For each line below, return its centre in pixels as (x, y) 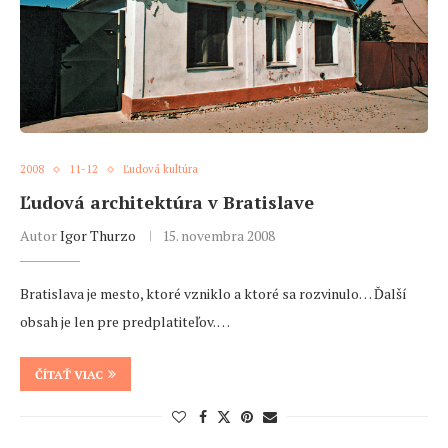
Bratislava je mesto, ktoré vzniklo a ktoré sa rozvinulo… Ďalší (213, 294)
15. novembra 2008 (218, 236)
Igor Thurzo (98, 236)
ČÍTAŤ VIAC (69, 375)
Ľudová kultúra (160, 169)
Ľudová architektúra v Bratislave (167, 202)
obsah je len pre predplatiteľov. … (125, 322)
